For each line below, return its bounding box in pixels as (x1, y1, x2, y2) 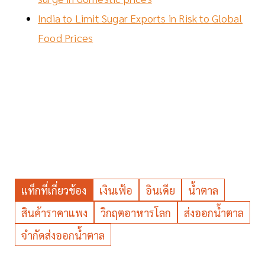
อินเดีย (146, 183, 175, 197)
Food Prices (38, 30, 93, 44)
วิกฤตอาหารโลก (101, 205, 171, 219)
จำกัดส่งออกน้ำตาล (21, 228, 105, 242)
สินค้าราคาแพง (21, 205, 88, 219)
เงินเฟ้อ (99, 183, 132, 197)
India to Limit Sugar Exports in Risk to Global (38, 11, 243, 25)
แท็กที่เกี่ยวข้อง (21, 183, 86, 197)
